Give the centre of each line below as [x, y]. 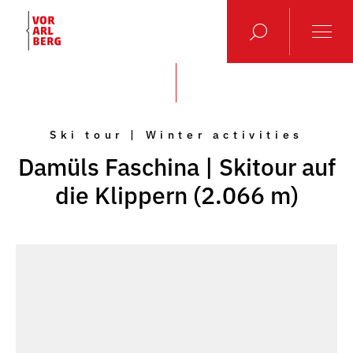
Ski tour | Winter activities [176, 135]
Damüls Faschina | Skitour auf [176, 167]
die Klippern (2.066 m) [176, 195]
